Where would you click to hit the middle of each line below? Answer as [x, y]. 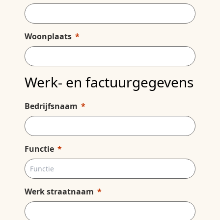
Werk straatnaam [59, 192]
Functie [39, 149]
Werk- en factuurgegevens [109, 82]
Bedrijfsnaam [51, 106]
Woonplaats [48, 36]
